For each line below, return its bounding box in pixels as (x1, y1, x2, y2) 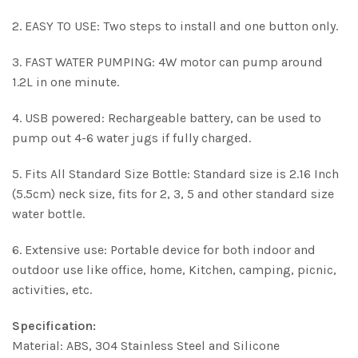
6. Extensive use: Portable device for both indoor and (12, 242, 316, 257)
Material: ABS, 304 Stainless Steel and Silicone (12, 338, 280, 353)
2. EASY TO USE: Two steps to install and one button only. (12, 18, 338, 34)
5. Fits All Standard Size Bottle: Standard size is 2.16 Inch (12, 166, 339, 181)
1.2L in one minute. (12, 74, 119, 89)
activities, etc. (12, 282, 92, 297)
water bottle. (12, 206, 85, 221)
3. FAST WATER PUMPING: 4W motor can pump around (12, 54, 323, 70)
